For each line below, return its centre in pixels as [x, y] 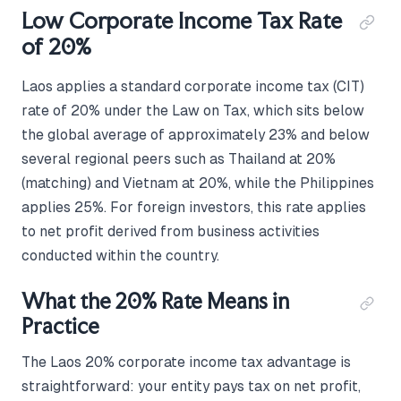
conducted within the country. [120, 255]
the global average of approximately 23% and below [196, 134]
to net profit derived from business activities [171, 231]
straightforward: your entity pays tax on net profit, [191, 386]
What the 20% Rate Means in [155, 301]
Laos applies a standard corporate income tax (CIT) [193, 86]
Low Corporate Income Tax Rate [182, 20]
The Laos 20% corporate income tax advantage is [186, 362]
